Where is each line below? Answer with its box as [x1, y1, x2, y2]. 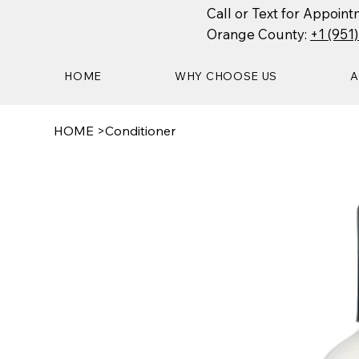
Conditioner [105, 123, 176, 139]
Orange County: [207, 25, 311, 42]
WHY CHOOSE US [175, 69, 278, 84]
